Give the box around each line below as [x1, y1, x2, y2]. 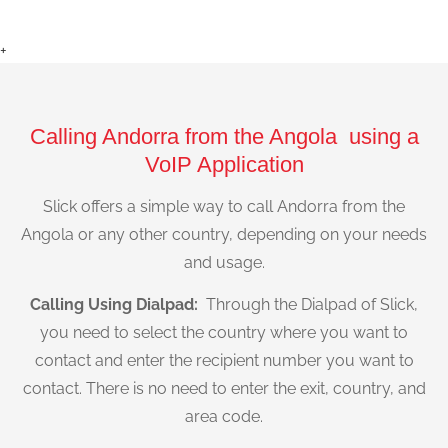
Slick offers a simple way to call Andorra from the [43, 196, 405, 216]
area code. [185, 407, 263, 427]
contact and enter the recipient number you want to [34, 351, 414, 371]
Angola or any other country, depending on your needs [21, 224, 427, 244]
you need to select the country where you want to [40, 323, 408, 343]
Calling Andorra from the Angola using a [29, 123, 419, 149]
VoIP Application [144, 151, 304, 177]
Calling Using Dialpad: [30, 295, 202, 315]
